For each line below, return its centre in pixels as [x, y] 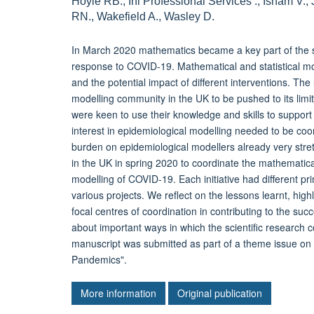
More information [118, 293]
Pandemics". [99, 259]
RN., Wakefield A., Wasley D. [143, 16]
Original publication [220, 293]
